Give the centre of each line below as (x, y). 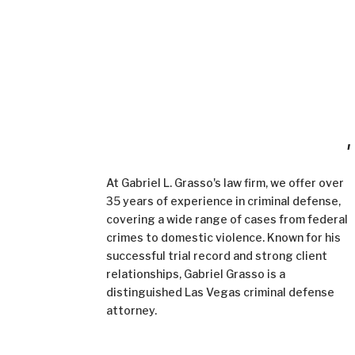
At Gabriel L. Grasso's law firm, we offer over (225, 183)
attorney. (133, 311)
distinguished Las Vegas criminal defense (221, 292)
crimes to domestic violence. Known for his (224, 238)
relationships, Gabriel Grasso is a (196, 274)
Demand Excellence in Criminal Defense (227, 142)
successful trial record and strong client (217, 256)
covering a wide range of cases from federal (227, 219)
